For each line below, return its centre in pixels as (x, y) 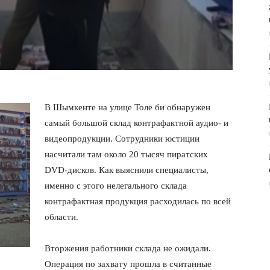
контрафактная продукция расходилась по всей (138, 201)
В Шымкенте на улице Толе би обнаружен (127, 107)
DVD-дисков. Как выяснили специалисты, (127, 170)
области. (61, 217)
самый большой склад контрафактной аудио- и (137, 123)
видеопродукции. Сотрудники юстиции (122, 138)
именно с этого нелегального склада (116, 185)
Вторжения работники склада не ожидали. (128, 248)
